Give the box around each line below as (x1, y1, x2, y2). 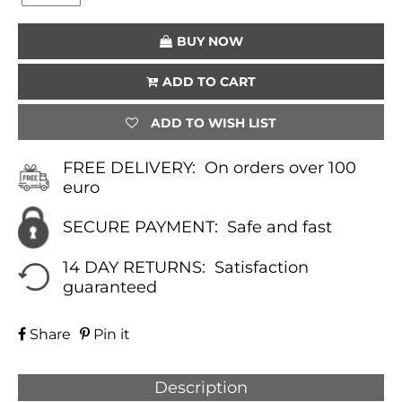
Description (154, 377, 248, 398)
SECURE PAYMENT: (63, 217, 219, 238)
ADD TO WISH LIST (151, 115, 276, 131)
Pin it (90, 325, 131, 343)
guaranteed (63, 276, 158, 297)
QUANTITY (204, 17, 273, 33)
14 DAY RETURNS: (63, 257, 206, 277)
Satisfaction (214, 257, 310, 277)
